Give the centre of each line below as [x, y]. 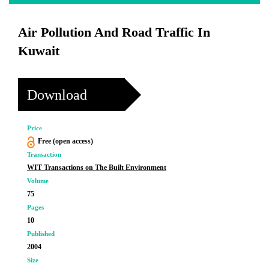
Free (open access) [65, 141]
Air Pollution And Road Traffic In [114, 32]
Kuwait [39, 51]
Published [41, 234]
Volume [38, 181]
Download [57, 95]
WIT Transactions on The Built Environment [97, 168]
